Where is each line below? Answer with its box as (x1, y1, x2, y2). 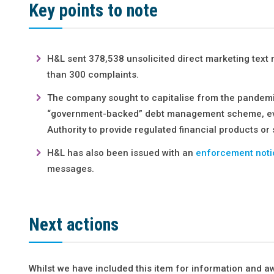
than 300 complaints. (47, 68, 139, 80)
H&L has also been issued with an (47, 147, 196, 158)
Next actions (29, 213, 119, 235)
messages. (47, 163, 95, 174)
